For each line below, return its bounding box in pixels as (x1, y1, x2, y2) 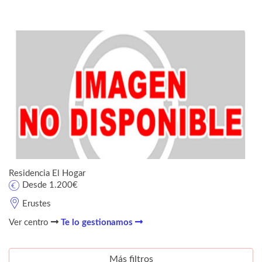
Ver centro (9, 218, 51, 227)
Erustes (22, 199, 51, 208)
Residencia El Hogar (9, 168, 85, 178)
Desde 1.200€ (22, 180, 78, 189)
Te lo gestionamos (61, 218, 135, 227)
